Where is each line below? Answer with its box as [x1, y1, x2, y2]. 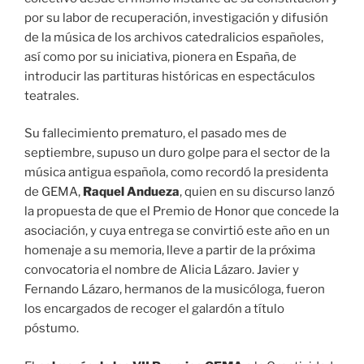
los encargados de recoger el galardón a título [24, 301, 284, 317]
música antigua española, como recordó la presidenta [24, 165, 328, 180]
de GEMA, [24, 184, 83, 200]
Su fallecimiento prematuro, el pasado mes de [24, 126, 287, 141]
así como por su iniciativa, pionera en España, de [24, 49, 297, 64]
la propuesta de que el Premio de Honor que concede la [24, 204, 339, 219]
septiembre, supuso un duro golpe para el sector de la [24, 145, 330, 161]
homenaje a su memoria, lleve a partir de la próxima [24, 243, 315, 258]
